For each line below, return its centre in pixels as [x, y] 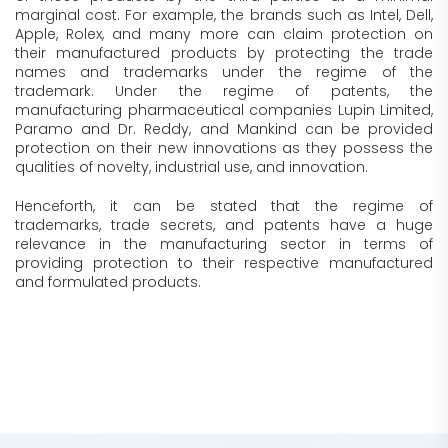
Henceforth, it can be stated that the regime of [224, 206]
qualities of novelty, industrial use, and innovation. [191, 167]
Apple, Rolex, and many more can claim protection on [224, 34]
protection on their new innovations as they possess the [224, 148]
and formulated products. [108, 282]
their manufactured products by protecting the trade [224, 53]
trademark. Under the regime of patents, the [224, 91]
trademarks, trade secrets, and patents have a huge [224, 225]
